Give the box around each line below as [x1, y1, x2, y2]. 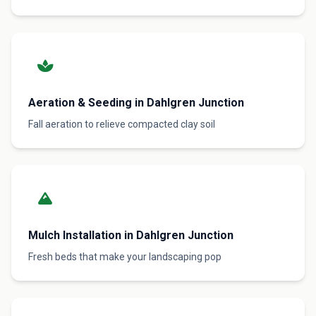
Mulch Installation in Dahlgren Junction [28, 229, 233, 242]
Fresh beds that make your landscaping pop [28, 251, 221, 262]
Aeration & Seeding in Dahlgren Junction [28, 96, 244, 109]
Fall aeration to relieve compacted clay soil [28, 119, 215, 130]
